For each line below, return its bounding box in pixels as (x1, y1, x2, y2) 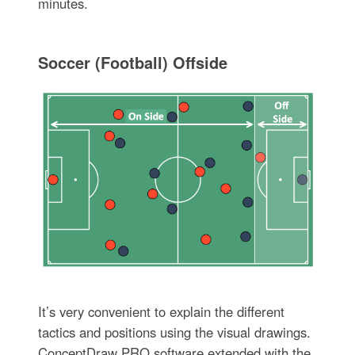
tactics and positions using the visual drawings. (37, 322, 311, 342)
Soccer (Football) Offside (37, 50, 227, 74)
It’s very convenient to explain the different (37, 301, 284, 321)
